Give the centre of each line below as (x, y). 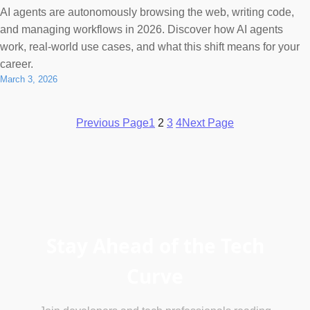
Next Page (208, 122)
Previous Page (112, 122)
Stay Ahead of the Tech (155, 246)
